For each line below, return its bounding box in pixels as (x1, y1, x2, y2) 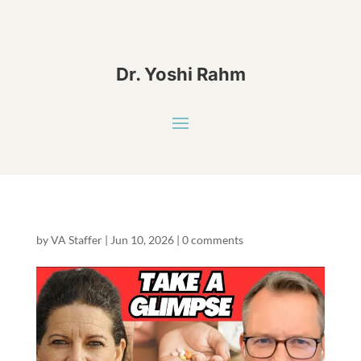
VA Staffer (50, 233, 102, 247)
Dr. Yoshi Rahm (115, 64, 246, 85)
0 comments (181, 233, 243, 247)
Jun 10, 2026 (110, 233, 174, 247)
